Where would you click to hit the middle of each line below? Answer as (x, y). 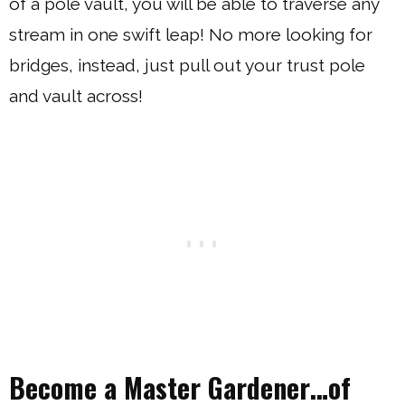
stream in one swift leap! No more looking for (191, 34)
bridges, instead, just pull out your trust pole (187, 65)
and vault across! (76, 96)
